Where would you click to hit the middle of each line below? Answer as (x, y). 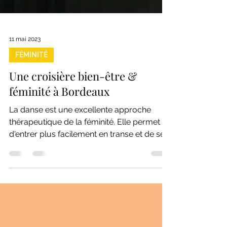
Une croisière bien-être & (73, 137)
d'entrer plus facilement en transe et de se (87, 195)
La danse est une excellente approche (80, 171)
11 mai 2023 (25, 100)
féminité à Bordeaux (59, 152)
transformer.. (32, 207)
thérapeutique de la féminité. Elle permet (85, 183)
